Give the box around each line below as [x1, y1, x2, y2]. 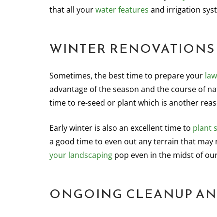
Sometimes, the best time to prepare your [49, 70, 205, 81]
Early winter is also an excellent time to [49, 123, 193, 133]
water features [95, 4, 149, 15]
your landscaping [49, 150, 112, 160]
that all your [49, 4, 95, 15]
